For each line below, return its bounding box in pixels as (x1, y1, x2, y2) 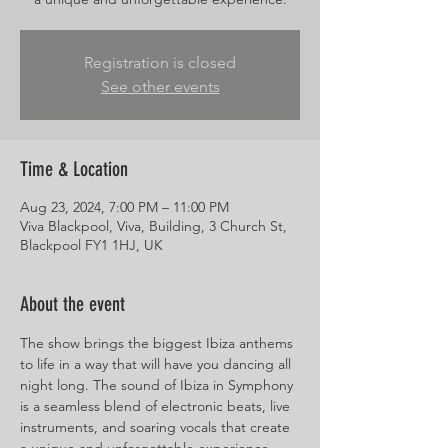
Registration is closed (84, 53, 236, 72)
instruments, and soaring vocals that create (20, 418, 294, 436)
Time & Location (20, 157, 128, 181)
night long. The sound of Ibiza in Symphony (20, 376, 297, 394)
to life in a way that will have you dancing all (20, 355, 295, 373)
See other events (100, 77, 220, 96)
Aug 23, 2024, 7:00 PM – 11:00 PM (20, 198, 229, 216)
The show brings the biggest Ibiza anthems (20, 334, 297, 352)
